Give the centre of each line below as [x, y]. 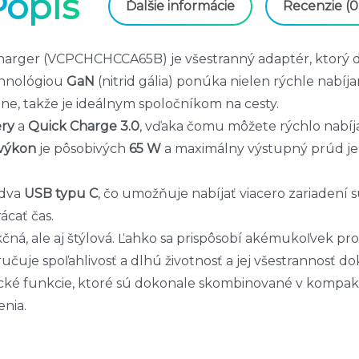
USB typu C [61, 194]
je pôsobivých [83, 149]
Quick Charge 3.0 [84, 126]
